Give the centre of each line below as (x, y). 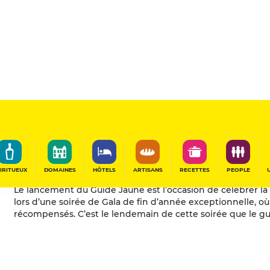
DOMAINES (60, 170)
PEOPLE (238, 170)
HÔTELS (105, 170)
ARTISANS (148, 170)
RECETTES (194, 170)
